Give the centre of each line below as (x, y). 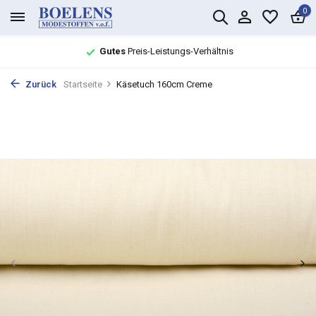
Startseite (83, 84)
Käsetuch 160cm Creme (164, 84)
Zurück (40, 84)
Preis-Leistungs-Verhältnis (179, 51)
